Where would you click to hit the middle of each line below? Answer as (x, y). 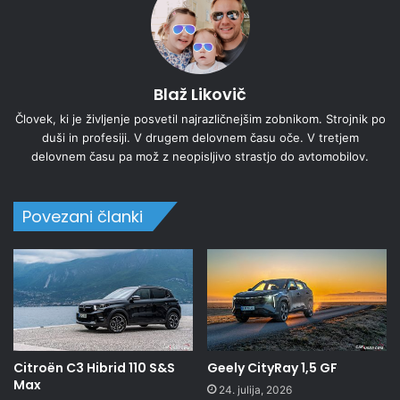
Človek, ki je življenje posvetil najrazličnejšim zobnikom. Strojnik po (200, 119)
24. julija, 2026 (255, 389)
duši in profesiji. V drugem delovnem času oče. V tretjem (200, 138)
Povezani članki (83, 217)
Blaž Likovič (200, 95)
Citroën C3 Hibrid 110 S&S (94, 367)
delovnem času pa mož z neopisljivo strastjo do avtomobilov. (200, 157)
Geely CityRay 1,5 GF (272, 367)
